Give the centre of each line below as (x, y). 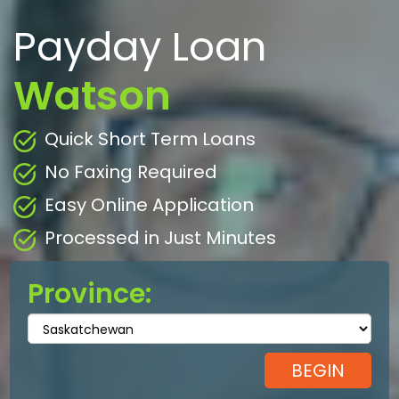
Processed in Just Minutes (160, 238)
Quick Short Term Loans (150, 139)
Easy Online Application (149, 205)
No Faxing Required (131, 172)
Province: (90, 294)
